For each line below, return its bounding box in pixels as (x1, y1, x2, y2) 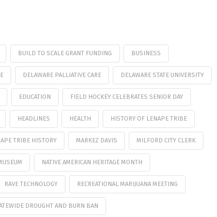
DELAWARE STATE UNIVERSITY (120, 71, 204, 78)
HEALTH (69, 114, 91, 122)
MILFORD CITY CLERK (136, 136, 196, 144)
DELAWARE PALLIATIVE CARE (22, 71, 101, 78)
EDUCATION (18, 93, 51, 100)
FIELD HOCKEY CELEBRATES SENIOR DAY (70, 93, 183, 100)
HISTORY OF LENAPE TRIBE (110, 114, 187, 122)
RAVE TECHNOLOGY (4, 180, 58, 187)
